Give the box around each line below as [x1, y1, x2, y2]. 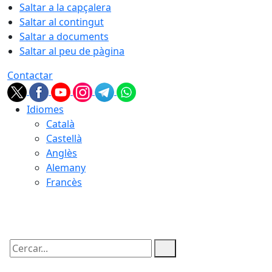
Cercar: [7, 252, 39, 265]
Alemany [46, 161, 86, 174]
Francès [46, 175, 82, 189]
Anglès [46, 146, 77, 160]
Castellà [46, 132, 82, 145]
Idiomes [27, 103, 64, 116]
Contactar [7, 69, 53, 82]
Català [46, 117, 75, 131]
